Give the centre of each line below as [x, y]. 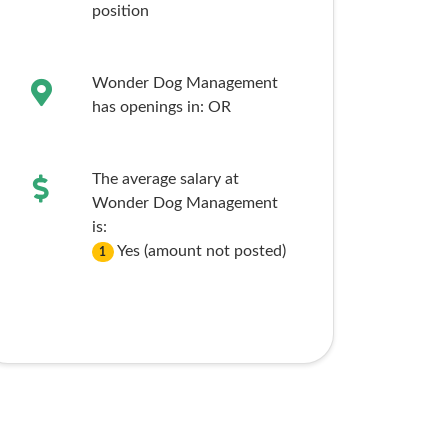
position [120, 11]
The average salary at [165, 179]
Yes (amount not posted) [202, 251]
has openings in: [149, 107]
